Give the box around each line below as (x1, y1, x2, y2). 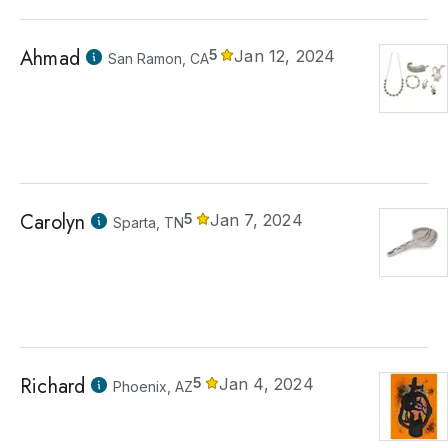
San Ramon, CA (108, 50, 209, 67)
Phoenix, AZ (113, 378, 194, 395)
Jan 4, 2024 (218, 374, 314, 394)
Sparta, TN (113, 214, 185, 231)
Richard (20, 372, 86, 401)
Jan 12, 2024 (234, 46, 336, 66)
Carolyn (20, 208, 86, 237)
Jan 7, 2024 (209, 210, 303, 230)
